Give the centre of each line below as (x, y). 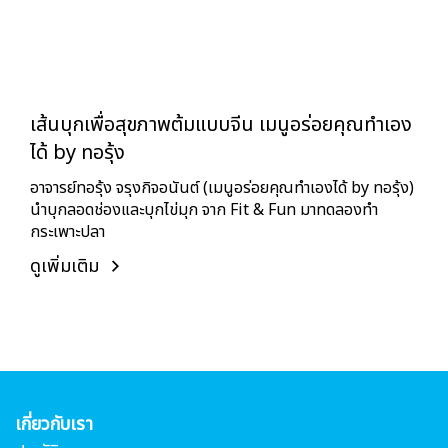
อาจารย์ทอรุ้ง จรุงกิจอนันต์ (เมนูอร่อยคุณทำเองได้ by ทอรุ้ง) (222, 188)
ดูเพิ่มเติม (67, 266)
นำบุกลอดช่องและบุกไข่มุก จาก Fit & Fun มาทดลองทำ (204, 210)
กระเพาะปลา (67, 232)
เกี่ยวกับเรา (54, 424)
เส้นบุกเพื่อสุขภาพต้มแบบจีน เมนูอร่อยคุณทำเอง (221, 125)
